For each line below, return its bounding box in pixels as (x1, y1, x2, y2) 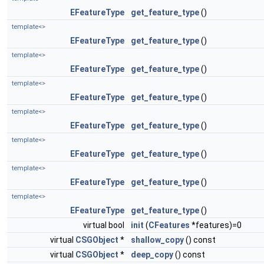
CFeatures (148, 220, 190, 230)
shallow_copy (131, 235, 184, 245)
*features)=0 (190, 220, 242, 230)
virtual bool (83, 220, 126, 230)
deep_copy (131, 250, 173, 259)
